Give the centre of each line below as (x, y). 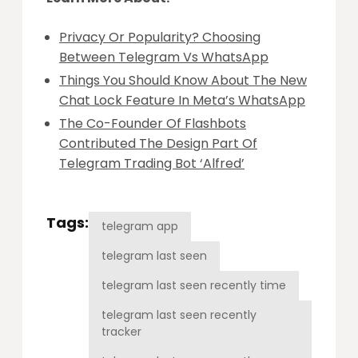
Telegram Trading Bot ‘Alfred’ (152, 163)
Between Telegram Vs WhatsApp (164, 57)
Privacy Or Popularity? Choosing (160, 37)
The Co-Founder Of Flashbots (153, 123)
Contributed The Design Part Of (158, 143)
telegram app (140, 226)
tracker (121, 331)
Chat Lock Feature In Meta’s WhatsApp (182, 100)
